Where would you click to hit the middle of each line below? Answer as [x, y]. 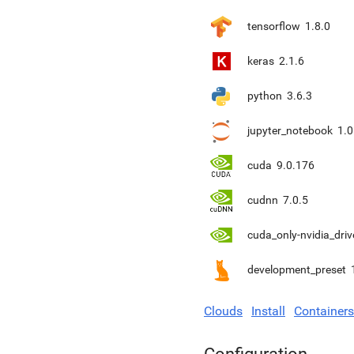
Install [268, 311]
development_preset [297, 269]
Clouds [223, 311]
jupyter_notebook [290, 130]
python [265, 96]
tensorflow [274, 26]
